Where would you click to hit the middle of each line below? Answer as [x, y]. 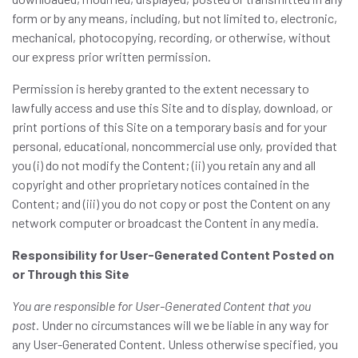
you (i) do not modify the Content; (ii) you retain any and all [164, 165]
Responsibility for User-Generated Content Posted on [173, 255]
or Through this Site [71, 274]
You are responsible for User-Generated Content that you [161, 306]
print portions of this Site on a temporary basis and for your [169, 127]
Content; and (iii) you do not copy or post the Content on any [171, 203]
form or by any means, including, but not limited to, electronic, [175, 18]
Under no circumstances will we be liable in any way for [184, 325]
